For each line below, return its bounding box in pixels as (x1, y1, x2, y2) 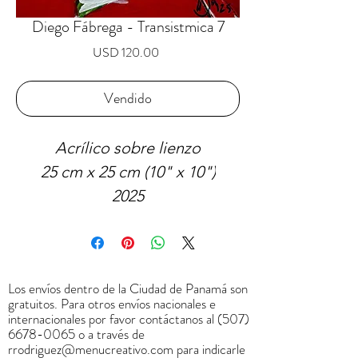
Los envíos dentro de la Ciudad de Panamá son (8, 279, 248, 299)
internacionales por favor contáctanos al (8, 309, 217, 329)
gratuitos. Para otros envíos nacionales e (8, 294, 216, 314)
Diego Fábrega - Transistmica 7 (31, 15, 225, 39)
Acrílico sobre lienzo (55, 138, 201, 158)
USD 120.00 (93, 43, 159, 62)
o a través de (75, 324, 145, 344)
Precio (158, 42, 190, 62)
